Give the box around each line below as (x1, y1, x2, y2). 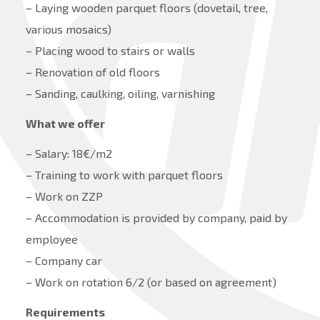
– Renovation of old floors (25, 65, 160, 79)
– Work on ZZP (25, 189, 103, 204)
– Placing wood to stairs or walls (25, 44, 195, 58)
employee (25, 232, 78, 246)
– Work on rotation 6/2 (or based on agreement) (25, 275, 276, 289)
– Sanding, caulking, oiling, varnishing (25, 86, 215, 101)
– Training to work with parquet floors (25, 168, 223, 182)
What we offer (25, 116, 105, 131)
